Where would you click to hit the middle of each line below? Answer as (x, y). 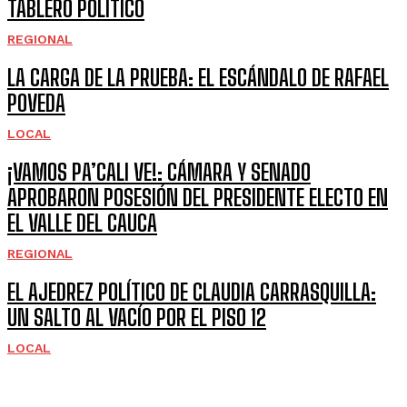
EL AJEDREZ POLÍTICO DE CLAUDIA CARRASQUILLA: (192, 292)
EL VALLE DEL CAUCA (82, 223)
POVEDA (36, 103)
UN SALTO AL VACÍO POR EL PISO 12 (137, 317)
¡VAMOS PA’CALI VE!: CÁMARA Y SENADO (159, 172)
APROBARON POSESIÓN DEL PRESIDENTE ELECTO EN (198, 197)
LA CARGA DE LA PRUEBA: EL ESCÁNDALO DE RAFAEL (198, 77)
